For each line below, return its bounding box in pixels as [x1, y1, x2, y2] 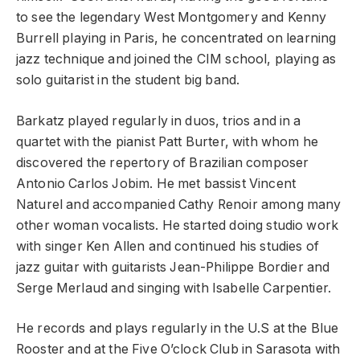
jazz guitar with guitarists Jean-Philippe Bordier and [16, 259, 330, 275]
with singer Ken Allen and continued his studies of [16, 238, 319, 254]
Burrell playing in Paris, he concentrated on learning [16, 31, 337, 47]
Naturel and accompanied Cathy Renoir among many [16, 196, 342, 212]
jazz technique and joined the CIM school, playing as [16, 51, 337, 67]
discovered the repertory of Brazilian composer [16, 154, 309, 170]
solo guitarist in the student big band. [16, 72, 240, 88]
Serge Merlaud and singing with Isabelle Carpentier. [16, 280, 332, 296]
